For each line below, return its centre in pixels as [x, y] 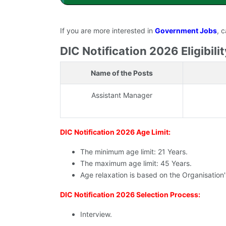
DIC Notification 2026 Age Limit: [115, 132]
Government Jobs [186, 31]
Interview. [96, 214]
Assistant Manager [122, 95]
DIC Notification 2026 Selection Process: [130, 195]
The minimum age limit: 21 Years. [134, 152]
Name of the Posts [122, 73]
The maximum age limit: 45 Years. [136, 163]
